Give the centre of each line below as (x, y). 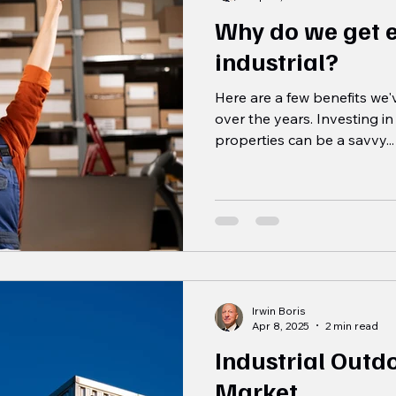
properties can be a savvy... (305, 140)
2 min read (352, 325)
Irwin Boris (279, 310)
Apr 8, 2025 (281, 325)
